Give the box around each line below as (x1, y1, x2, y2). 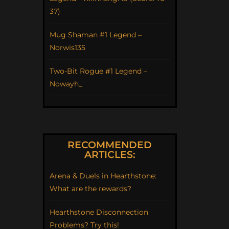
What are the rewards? (49, 184, 131, 193)
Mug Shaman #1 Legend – (49, 30, 142, 39)
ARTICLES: (84, 148, 135, 161)
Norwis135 (49, 42, 85, 52)
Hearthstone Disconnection (49, 207, 148, 217)
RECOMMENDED (67, 139, 152, 151)
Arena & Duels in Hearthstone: (49, 171, 156, 180)
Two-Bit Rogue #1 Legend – (49, 66, 147, 76)
